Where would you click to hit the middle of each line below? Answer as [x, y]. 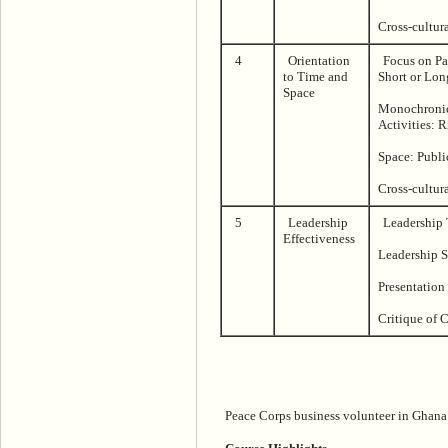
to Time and [315, 76]
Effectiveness [319, 238]
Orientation [319, 60]
